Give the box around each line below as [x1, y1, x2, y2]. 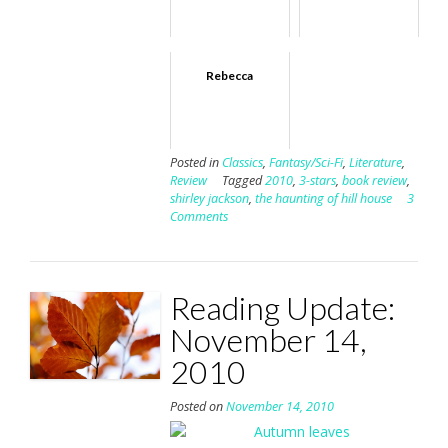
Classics [221, 154, 263, 172]
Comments [169, 208, 228, 226]
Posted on [169, 398, 226, 416]
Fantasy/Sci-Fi [268, 154, 343, 172]
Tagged [221, 172, 265, 190]
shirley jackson [169, 190, 249, 208]
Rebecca [206, 68, 254, 84]
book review [341, 172, 407, 190]
